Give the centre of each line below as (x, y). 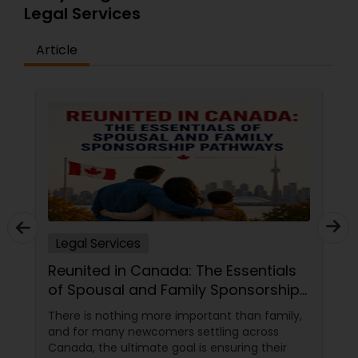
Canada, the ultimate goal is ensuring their (167, 348)
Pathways (83, 309)
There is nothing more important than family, (175, 316)
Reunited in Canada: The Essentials (172, 271)
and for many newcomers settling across (163, 332)
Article (57, 50)
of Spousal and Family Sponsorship (174, 290)
